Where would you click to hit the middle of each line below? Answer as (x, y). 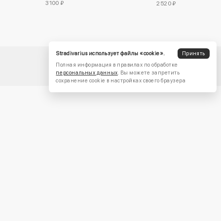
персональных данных (87, 73)
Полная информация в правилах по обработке (117, 65)
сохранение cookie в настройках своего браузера (121, 81)
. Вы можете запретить (149, 73)
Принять (194, 54)
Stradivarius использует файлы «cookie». (110, 53)
